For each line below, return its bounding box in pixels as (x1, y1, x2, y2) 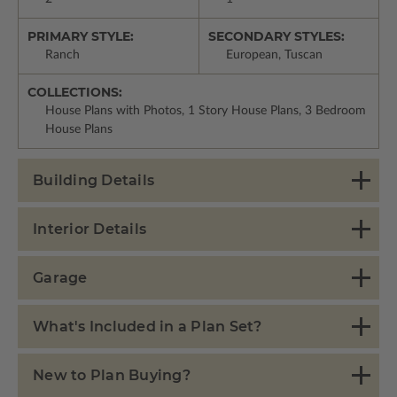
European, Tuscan (225, 49, 323, 62)
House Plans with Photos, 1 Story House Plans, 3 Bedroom (45, 105, 366, 118)
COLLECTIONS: (27, 84, 122, 101)
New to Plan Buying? (33, 367, 191, 385)
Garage (33, 269, 88, 287)
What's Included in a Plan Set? (33, 318, 262, 336)
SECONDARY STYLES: (207, 28, 345, 45)
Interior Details (33, 221, 146, 238)
